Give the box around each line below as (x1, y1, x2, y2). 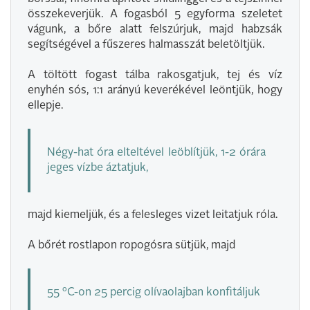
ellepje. (28, 100, 63, 111)
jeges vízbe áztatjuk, (47, 163, 148, 174)
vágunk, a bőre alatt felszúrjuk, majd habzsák (28, 24, 282, 35)
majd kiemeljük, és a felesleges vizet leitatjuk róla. (28, 210, 277, 221)
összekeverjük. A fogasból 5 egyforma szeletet (28, 9, 282, 20)
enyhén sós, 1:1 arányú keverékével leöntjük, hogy (28, 85, 282, 96)
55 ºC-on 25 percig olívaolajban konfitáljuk (47, 287, 260, 298)
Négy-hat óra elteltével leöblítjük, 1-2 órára (47, 147, 266, 158)
